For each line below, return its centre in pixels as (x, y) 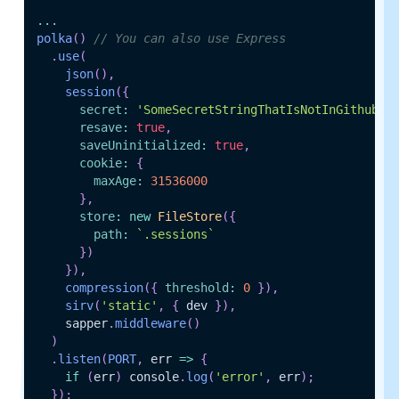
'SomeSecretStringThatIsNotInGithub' (261, 110)
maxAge (114, 181)
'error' (239, 377)
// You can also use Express (189, 39)
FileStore (189, 217)
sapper (72, 324)
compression (104, 288)
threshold (196, 288)
